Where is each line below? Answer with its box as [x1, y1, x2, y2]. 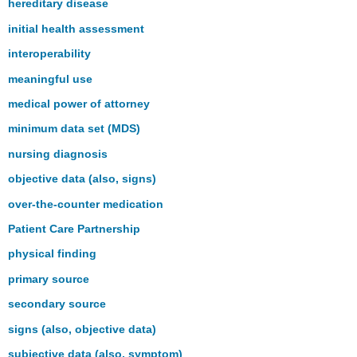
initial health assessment [8, 22, 145, 35]
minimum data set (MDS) [8, 122, 141, 135]
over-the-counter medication [8, 197, 164, 210]
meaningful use [8, 72, 93, 85]
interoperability [8, 47, 92, 61]
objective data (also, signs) [8, 172, 157, 186]
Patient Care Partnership [8, 222, 141, 235]
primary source [8, 272, 90, 285]
